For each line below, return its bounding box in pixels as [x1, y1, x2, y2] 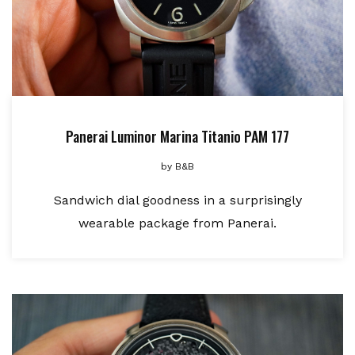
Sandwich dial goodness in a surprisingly [53, 192, 302, 208]
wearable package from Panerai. [78, 215, 277, 231]
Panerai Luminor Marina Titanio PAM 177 [66, 125, 289, 147]
